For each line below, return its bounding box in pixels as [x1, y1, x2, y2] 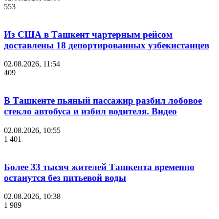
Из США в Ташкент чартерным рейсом [4, 29, 173, 40]
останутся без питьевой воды [4, 172, 126, 183]
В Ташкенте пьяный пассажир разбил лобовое [4, 95, 202, 106]
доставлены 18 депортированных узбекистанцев [4, 40, 209, 50]
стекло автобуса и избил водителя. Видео [4, 106, 177, 117]
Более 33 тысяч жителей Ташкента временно [4, 161, 195, 172]
